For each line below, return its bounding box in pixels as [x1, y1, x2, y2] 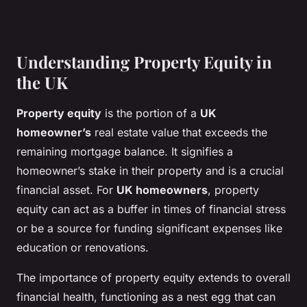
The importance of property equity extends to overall [16, 271, 291, 285]
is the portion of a [101, 106, 200, 121]
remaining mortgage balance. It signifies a [16, 145, 233, 159]
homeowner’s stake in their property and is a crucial [16, 164, 284, 178]
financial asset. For [16, 183, 116, 197]
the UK [16, 71, 68, 94]
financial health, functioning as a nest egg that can [16, 290, 275, 304]
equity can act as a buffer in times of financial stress [16, 202, 286, 217]
